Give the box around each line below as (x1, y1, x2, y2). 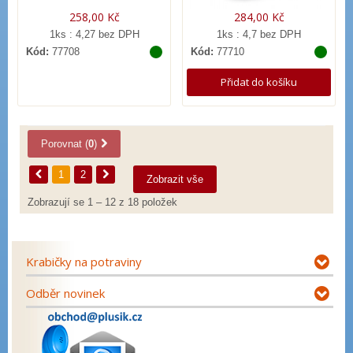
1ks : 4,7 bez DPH (217, 28, 301, 40)
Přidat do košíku (221, 74, 297, 89)
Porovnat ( (41, 138, 88, 150)
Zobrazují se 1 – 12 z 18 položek (28, 196, 177, 209)
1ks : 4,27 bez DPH (49, 28, 139, 40)
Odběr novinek (26, 285, 105, 302)
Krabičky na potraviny (26, 254, 142, 270)
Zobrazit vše (147, 173, 203, 186)
